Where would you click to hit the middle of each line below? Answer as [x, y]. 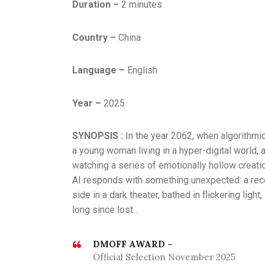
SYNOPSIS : [99, 135]
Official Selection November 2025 [164, 257]
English [141, 70]
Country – [95, 37]
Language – [98, 70]
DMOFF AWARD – [133, 244]
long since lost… [106, 209]
